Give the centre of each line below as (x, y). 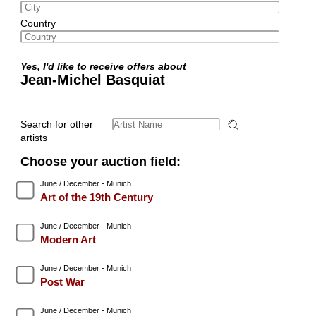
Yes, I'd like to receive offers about (106, 66)
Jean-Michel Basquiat (92, 79)
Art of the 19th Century (96, 197)
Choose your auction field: (100, 161)
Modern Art (68, 239)
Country (38, 23)
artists (34, 137)
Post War (62, 281)
